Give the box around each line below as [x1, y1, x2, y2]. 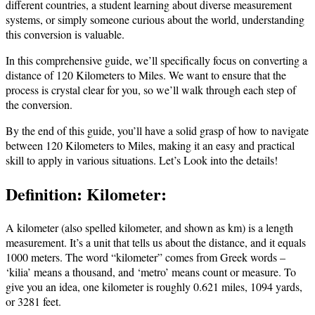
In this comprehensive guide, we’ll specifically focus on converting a [6, 52, 307, 67]
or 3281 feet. [6, 293, 61, 309]
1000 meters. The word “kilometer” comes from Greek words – [6, 249, 285, 264]
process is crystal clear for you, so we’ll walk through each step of [6, 82, 296, 97]
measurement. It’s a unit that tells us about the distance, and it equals [6, 234, 306, 250]
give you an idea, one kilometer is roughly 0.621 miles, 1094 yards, [6, 278, 302, 294]
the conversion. [6, 96, 72, 112]
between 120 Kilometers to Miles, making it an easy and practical [6, 137, 295, 153]
